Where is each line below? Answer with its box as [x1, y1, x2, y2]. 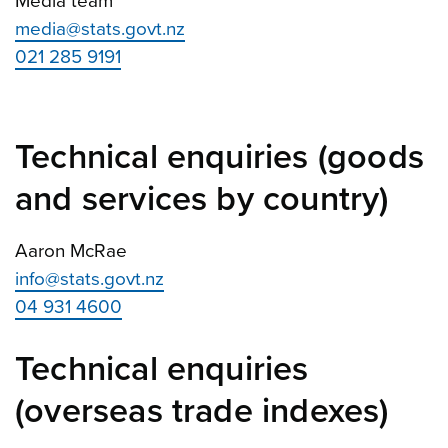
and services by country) [15, 178, 389, 220]
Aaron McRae [15, 239, 127, 262]
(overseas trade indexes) [15, 390, 389, 432]
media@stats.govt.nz [15, 17, 185, 40]
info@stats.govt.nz [15, 267, 164, 290]
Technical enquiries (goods [15, 136, 424, 178]
